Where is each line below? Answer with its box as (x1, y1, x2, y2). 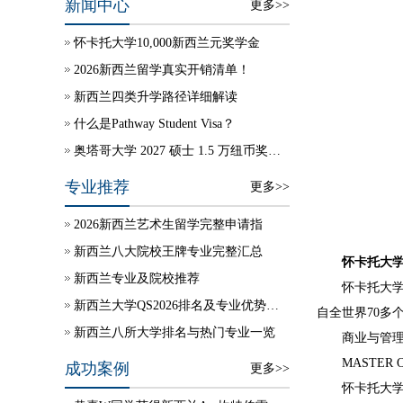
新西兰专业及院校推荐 (74, 272, 200, 285)
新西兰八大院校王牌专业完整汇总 (74, 245, 263, 258)
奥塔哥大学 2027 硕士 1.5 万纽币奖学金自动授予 (268, 144, 281, 157)
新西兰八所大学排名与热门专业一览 (74, 326, 275, 339)
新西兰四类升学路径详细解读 (74, 90, 237, 103)
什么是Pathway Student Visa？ (74, 117, 235, 130)
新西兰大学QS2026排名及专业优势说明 (266, 299, 279, 312)
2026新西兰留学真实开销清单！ (74, 63, 250, 76)
